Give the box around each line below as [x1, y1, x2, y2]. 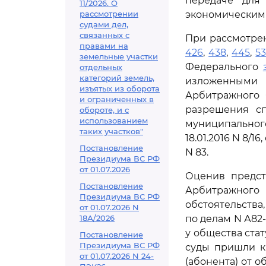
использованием [80, 116, 148, 125]
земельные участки [80, 52, 158, 61]
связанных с [80, 30, 129, 40]
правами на [80, 41, 128, 50]
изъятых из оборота [80, 84, 160, 93]
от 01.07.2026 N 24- [80, 251, 154, 261]
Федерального [185, 61, 263, 72]
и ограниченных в [80, 94, 154, 104]
